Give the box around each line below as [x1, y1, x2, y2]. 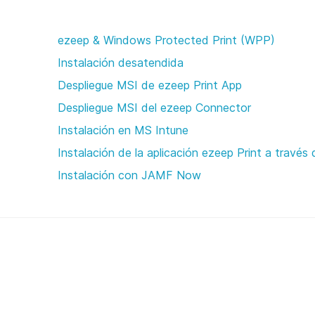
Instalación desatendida [58, 56, 184, 70]
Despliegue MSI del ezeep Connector [58, 101, 251, 115]
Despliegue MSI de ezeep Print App [58, 78, 242, 92]
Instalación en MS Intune [58, 123, 188, 137]
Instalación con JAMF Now [58, 168, 201, 182]
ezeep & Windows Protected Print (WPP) [58, 33, 275, 47]
